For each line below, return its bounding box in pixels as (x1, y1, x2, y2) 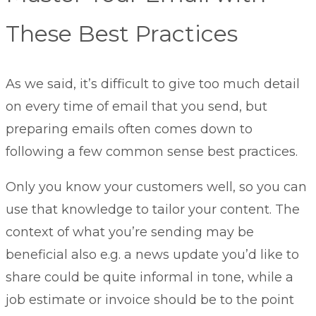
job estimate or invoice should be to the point (6, 291, 294, 308)
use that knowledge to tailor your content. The (6, 201, 300, 217)
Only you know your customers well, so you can (6, 178, 307, 195)
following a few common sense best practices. (6, 143, 298, 159)
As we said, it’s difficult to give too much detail (6, 75, 300, 92)
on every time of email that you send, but (6, 98, 267, 114)
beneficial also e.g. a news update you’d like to (6, 246, 299, 262)
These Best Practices (6, 20, 238, 48)
